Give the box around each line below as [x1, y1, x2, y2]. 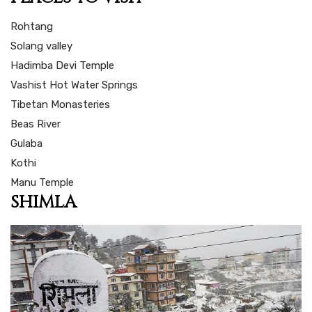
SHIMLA [10, 190, 77, 214]
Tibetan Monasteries [10, 97, 110, 111]
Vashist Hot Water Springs [10, 78, 138, 91]
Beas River [10, 117, 61, 130]
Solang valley [10, 39, 72, 52]
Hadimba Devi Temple [10, 58, 114, 72]
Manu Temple [10, 175, 74, 189]
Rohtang [10, 19, 53, 33]
